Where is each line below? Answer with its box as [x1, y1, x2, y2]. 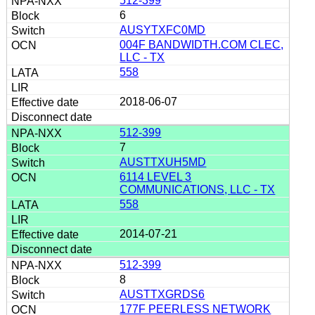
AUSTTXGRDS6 [120, 288, 205, 300]
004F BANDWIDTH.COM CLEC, [120, 38, 284, 51]
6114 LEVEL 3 [120, 170, 192, 183]
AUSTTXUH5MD [120, 155, 207, 168]
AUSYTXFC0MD [120, 23, 206, 36]
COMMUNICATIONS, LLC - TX [120, 183, 276, 195]
